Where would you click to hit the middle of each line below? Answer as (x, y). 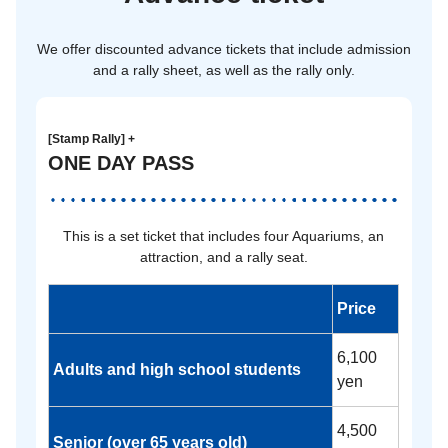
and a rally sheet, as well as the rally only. (224, 69)
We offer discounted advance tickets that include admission (224, 48)
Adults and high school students (177, 369)
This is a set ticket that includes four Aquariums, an (224, 235)
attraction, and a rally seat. (223, 256)
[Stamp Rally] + (91, 138)
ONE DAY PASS (121, 162)
